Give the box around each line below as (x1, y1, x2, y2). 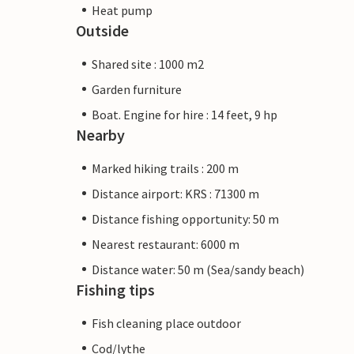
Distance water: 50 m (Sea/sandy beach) (92, 261, 304, 277)
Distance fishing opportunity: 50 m (92, 210, 279, 227)
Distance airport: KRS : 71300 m (92, 185, 259, 201)
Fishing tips (76, 279, 155, 299)
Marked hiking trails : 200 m (92, 160, 239, 176)
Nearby (76, 124, 125, 145)
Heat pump (92, 2, 153, 18)
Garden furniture (92, 81, 182, 97)
